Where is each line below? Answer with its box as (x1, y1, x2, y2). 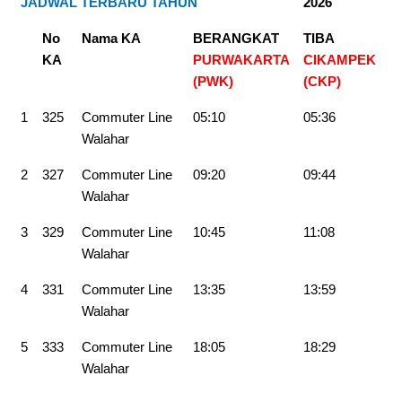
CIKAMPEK (303, 52, 376, 68)
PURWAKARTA (193, 52, 289, 68)
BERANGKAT (193, 31, 279, 47)
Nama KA (82, 31, 141, 47)
